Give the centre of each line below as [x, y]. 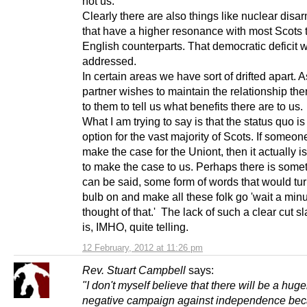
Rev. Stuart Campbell [134, 270]
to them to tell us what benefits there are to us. [193, 107]
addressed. [109, 61]
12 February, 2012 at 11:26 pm [143, 248]
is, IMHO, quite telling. [135, 227]
